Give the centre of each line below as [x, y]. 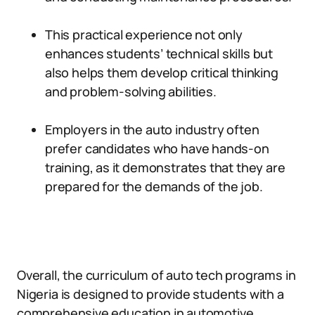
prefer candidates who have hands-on [157, 148]
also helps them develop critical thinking [162, 72]
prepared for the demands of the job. [154, 186]
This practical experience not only [144, 34]
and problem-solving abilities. [131, 91]
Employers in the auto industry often [152, 129]
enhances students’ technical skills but [159, 53]
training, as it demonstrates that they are [165, 167]
